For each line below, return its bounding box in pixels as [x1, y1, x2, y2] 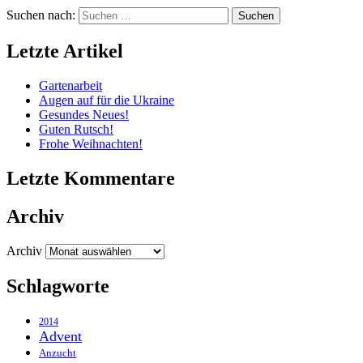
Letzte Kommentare [6, 168, 175, 190]
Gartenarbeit [39, 79, 102, 93]
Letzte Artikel [6, 41, 123, 62]
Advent [39, 327, 82, 344]
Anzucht [39, 347, 76, 359]
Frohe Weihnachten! [39, 137, 143, 152]
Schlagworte [6, 275, 109, 297]
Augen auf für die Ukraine [39, 93, 174, 108]
